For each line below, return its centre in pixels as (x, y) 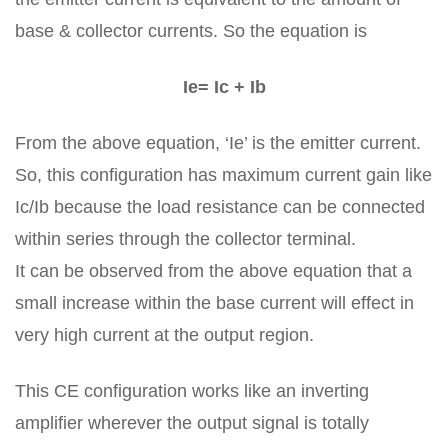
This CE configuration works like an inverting (192, 391)
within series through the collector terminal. (185, 239)
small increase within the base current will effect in (214, 303)
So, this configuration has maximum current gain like (223, 175)
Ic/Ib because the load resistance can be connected (220, 207)
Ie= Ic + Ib (224, 87)
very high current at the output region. (164, 335)
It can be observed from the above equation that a (213, 271)
